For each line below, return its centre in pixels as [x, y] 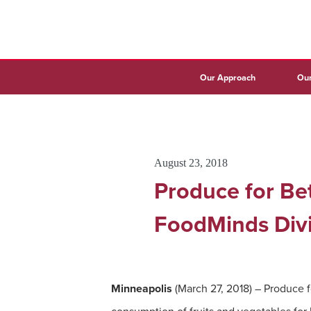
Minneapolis [143, 289]
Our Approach [228, 77]
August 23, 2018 [191, 163]
